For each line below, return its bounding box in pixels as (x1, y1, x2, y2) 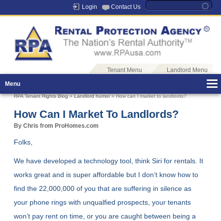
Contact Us (110, 3, 141, 10)
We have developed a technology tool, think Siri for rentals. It (14, 157, 204, 165)
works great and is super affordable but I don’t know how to (14, 171, 199, 179)
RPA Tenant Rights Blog (14, 93, 69, 99)
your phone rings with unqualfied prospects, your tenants (14, 198, 191, 207)
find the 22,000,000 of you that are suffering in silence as (14, 184, 192, 193)
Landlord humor (74, 93, 110, 99)
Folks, (14, 138, 35, 147)
